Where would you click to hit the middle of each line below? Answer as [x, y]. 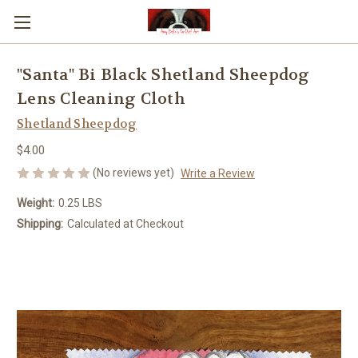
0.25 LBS [80, 203]
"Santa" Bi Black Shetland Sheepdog [163, 75]
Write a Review [217, 173]
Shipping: [40, 223]
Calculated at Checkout [125, 223]
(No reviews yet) [133, 172]
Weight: [36, 203]
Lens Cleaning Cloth [101, 99]
